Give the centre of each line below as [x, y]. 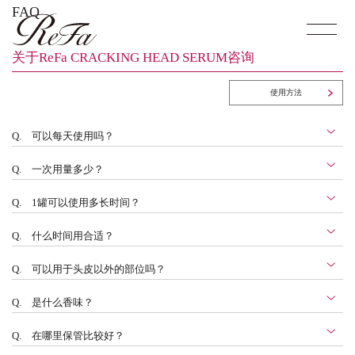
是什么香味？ [63, 303]
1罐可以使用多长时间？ [86, 203]
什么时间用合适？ [73, 236]
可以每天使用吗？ [73, 136]
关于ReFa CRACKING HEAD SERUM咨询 [133, 57]
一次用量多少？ [68, 170]
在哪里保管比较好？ [78, 336]
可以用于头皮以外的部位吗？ [99, 269]
